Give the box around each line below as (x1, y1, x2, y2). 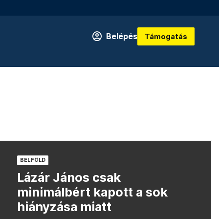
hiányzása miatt (17, 199, 111, 214)
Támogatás (145, 32, 187, 41)
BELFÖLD (20, 157, 46, 163)
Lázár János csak (17, 170, 121, 185)
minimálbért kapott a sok (17, 185, 168, 199)
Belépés (106, 31, 137, 41)
